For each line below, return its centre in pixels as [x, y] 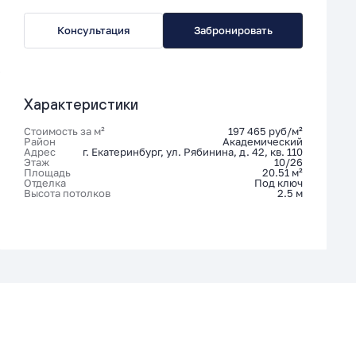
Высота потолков [67, 194]
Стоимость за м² [64, 132]
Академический [262, 142]
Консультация [94, 30]
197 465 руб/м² [265, 132]
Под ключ [278, 184]
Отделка [44, 184]
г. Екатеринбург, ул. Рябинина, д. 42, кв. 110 [192, 153]
